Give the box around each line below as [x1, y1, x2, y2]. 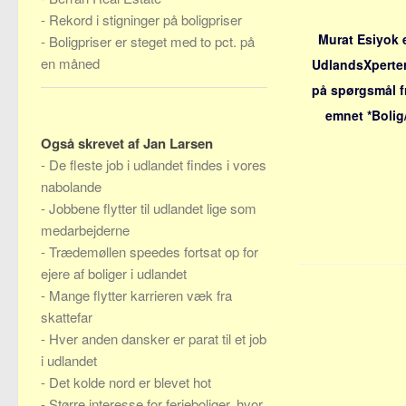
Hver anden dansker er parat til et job [49, 329, 266, 348]
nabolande [41, 177, 101, 196]
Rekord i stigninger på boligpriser [49, 10, 242, 29]
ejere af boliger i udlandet [41, 264, 187, 283]
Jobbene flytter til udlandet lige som [49, 198, 256, 217]
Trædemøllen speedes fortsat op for [49, 242, 258, 261]
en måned [41, 53, 100, 72]
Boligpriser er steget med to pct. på [49, 32, 255, 51]
